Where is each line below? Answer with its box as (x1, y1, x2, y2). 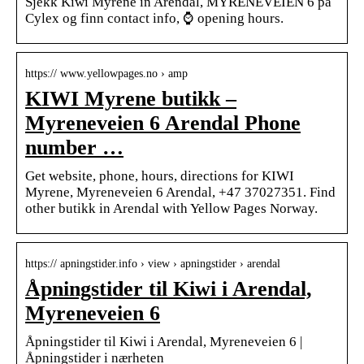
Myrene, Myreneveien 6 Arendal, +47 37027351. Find (25, 184, 336, 200)
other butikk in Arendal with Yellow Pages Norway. (25, 200, 318, 216)
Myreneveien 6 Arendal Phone (25, 110, 301, 135)
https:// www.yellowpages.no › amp (25, 67, 188, 80)
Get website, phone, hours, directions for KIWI (25, 167, 294, 184)
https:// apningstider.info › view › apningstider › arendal (25, 257, 280, 270)
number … (25, 135, 123, 159)
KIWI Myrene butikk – (25, 86, 236, 110)
